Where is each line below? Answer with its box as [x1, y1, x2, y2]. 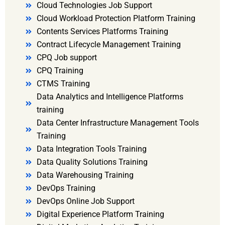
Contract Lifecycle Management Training [36, 40, 181, 50]
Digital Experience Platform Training [36, 209, 164, 219]
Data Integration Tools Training [36, 144, 147, 154]
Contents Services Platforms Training [36, 27, 168, 37]
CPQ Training [36, 66, 83, 76]
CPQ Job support [36, 53, 97, 63]
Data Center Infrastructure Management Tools [36, 118, 199, 128]
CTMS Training [36, 79, 90, 89]
